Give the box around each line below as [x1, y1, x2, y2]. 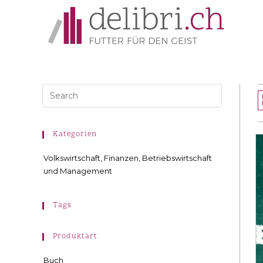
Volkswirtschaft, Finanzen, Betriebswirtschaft [43, 153, 212, 163]
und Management [43, 166, 112, 176]
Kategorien [53, 129, 97, 140]
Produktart [53, 231, 97, 242]
